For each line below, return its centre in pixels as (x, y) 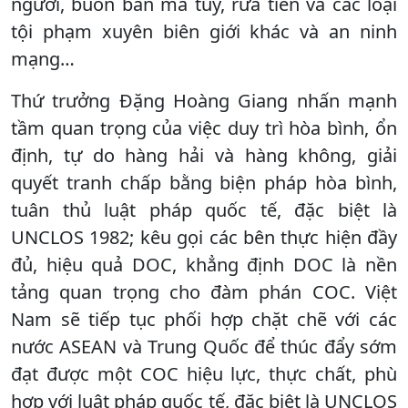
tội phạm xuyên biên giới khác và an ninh (204, 31)
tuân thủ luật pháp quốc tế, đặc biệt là (204, 209)
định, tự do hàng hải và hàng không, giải (204, 155)
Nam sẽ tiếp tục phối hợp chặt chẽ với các (204, 319)
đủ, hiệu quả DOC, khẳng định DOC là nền (204, 264)
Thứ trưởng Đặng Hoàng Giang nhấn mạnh (204, 100)
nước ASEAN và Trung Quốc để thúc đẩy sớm (204, 346)
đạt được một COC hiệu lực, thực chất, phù (204, 373)
